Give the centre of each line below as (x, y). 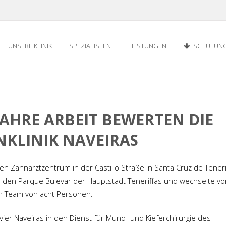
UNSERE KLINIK (30, 46)
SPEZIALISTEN (90, 46)
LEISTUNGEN (147, 46)
